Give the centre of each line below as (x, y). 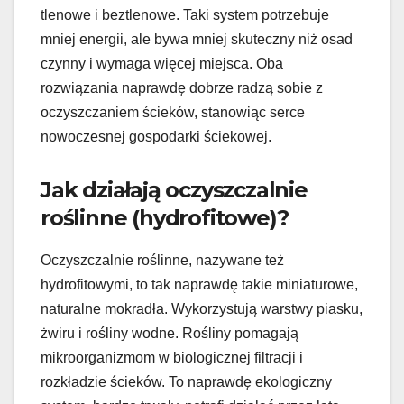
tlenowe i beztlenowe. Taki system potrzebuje (185, 15)
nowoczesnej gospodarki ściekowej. (156, 137)
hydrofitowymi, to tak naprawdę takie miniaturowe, (199, 285)
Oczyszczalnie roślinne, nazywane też (162, 261)
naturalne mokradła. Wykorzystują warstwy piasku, (202, 309)
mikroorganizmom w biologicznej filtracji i (172, 358)
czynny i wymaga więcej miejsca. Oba (162, 64)
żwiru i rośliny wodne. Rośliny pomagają (170, 334)
